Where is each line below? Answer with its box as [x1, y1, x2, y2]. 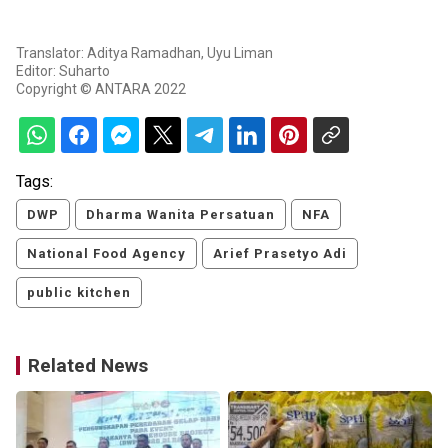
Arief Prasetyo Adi [213, 246, 347, 262]
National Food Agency [27, 246, 186, 262]
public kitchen [27, 285, 131, 301]
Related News [28, 354, 148, 378]
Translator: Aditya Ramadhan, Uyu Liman [16, 45, 273, 62]
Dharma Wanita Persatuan [86, 207, 275, 223]
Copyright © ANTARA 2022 [16, 81, 186, 98]
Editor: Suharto [16, 63, 110, 80]
